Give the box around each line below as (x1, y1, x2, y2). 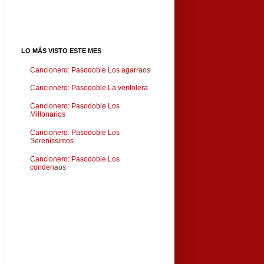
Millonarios (30, 110, 65, 119)
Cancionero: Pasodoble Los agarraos (30, 65, 150, 74)
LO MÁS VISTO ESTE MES (21, 47, 101, 55)
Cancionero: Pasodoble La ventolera (30, 84, 148, 93)
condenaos (30, 163, 66, 171)
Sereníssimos (30, 136, 74, 145)
